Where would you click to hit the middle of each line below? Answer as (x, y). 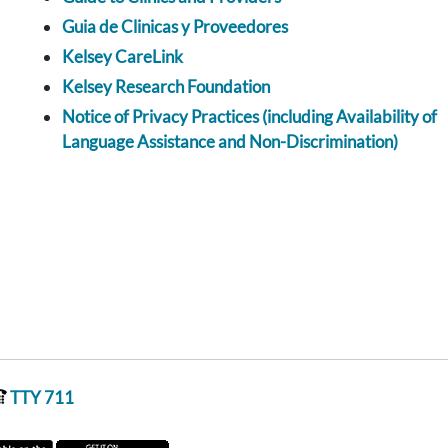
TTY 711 (40, 398)
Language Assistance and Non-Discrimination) (230, 142)
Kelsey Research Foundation (166, 87)
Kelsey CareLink (122, 57)
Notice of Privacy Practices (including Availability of (249, 117)
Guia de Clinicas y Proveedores (175, 27)
